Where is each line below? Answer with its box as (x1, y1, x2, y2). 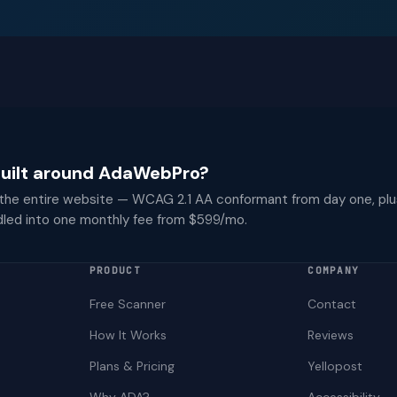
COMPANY (307, 264, 360, 276)
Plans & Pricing (89, 358, 175, 374)
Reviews (307, 327, 354, 343)
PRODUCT (89, 264, 142, 276)
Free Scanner (89, 296, 166, 312)
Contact (307, 296, 357, 312)
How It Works (89, 327, 167, 343)
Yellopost (307, 358, 363, 374)
